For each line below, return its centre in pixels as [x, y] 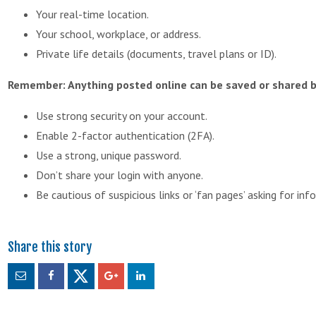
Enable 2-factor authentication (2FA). [125, 135]
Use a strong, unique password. [109, 155]
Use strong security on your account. [122, 115]
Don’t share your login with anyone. [120, 175]
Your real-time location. [92, 14]
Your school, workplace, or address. [119, 34]
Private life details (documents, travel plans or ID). [156, 53]
